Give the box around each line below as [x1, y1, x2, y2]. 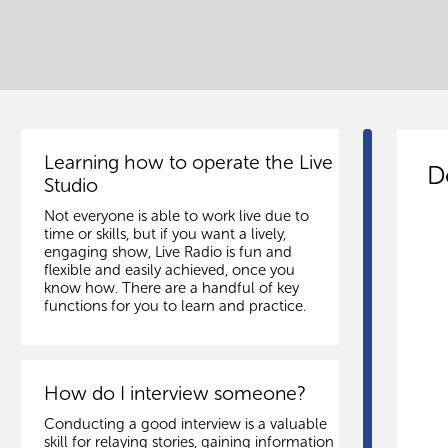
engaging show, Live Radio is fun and [43, 242, 292, 261]
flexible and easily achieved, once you [43, 260, 295, 279]
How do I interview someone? [43, 382, 306, 406]
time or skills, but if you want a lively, [43, 224, 286, 243]
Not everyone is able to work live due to [43, 206, 309, 225]
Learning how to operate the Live [43, 151, 333, 175]
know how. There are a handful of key [43, 278, 299, 297]
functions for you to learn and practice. [43, 296, 306, 315]
